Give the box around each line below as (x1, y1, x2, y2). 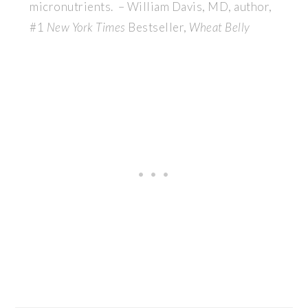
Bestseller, (125, 20, 190, 34)
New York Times (46, 20, 126, 34)
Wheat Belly (189, 20, 250, 34)
